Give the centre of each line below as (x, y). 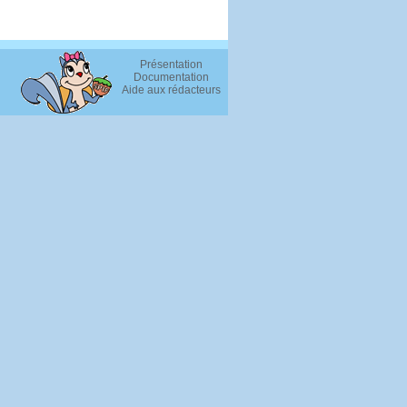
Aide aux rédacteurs (171, 90)
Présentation (171, 65)
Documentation (171, 77)
